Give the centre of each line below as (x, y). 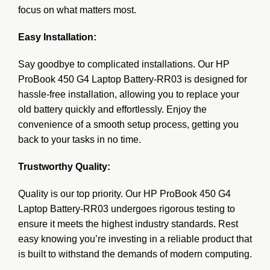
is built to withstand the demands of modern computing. (135, 254)
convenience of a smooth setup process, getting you (128, 124)
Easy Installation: (57, 37)
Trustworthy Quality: (64, 166)
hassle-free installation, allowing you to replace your (129, 94)
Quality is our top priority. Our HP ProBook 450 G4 (124, 193)
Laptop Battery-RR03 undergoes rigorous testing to (127, 209)
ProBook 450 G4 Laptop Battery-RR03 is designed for (133, 79)
